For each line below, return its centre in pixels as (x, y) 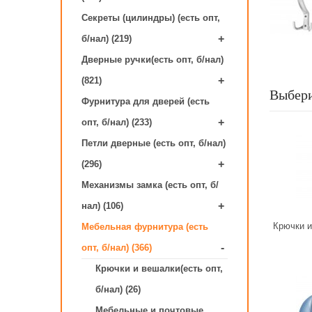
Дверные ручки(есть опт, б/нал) (153, 60)
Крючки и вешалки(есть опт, (159, 268)
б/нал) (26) (118, 289)
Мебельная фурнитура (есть (145, 227)
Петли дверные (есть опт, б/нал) (154, 143)
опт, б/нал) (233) (117, 122)
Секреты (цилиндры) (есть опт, (151, 18)
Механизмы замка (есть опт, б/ (150, 185)
